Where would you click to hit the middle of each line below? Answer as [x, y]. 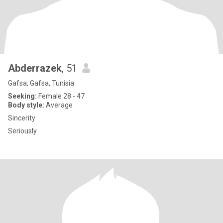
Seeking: [22, 96]
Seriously [22, 131]
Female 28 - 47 [61, 96]
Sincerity [22, 118]
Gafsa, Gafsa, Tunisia [41, 83]
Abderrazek [35, 68]
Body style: [26, 105]
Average [58, 105]
